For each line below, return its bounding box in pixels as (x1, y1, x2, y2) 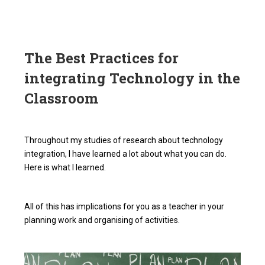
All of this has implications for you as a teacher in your (24, 201, 225, 211)
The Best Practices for (24, 48, 179, 67)
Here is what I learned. (24, 162, 106, 172)
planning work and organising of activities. (24, 215, 180, 225)
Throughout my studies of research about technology (24, 135, 224, 145)
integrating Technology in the (24, 68, 241, 88)
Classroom (24, 88, 99, 108)
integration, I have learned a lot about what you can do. (24, 148, 227, 159)
